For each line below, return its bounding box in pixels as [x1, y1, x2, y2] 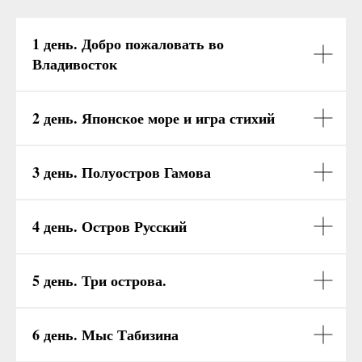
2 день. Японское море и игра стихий [32, 107, 275, 128]
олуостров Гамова [93, 161, 211, 183]
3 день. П [32, 161, 93, 183]
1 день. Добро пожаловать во [32, 32, 224, 54]
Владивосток [32, 53, 117, 74]
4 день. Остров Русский [32, 215, 187, 237]
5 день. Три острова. [32, 269, 166, 291]
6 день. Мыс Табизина [32, 323, 179, 345]
